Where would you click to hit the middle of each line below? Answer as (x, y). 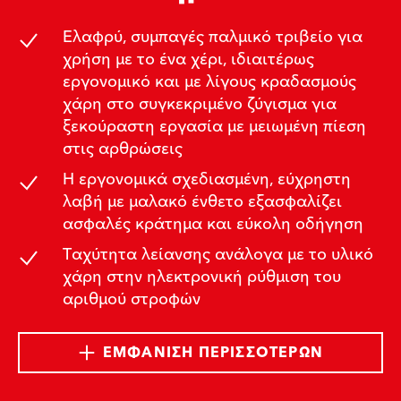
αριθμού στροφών (131, 299)
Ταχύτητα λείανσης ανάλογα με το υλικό (218, 254)
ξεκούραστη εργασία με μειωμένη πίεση (214, 126)
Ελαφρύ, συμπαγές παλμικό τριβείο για (212, 37)
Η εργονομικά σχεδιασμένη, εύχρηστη (206, 179)
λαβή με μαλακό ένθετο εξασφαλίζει (202, 201)
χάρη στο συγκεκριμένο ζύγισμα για (199, 104)
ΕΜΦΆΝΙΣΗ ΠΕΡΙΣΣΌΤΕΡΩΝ (213, 352)
